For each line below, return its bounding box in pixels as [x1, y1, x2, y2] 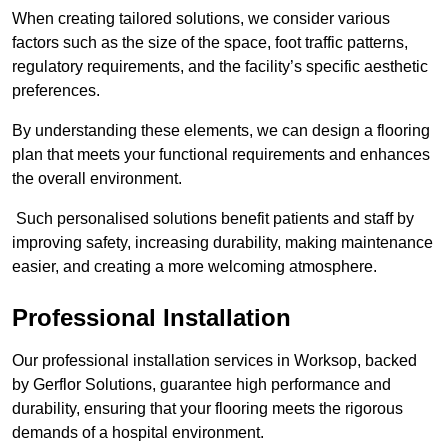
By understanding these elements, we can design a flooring [12, 122, 430, 140]
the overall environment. [12, 170, 182, 188]
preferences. [12, 82, 104, 100]
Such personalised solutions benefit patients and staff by [12, 210, 414, 228]
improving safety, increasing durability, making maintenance [12, 234, 433, 252]
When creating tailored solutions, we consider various [12, 10, 390, 28]
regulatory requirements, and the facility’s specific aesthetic [12, 58, 428, 76]
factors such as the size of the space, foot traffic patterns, [12, 34, 408, 52]
